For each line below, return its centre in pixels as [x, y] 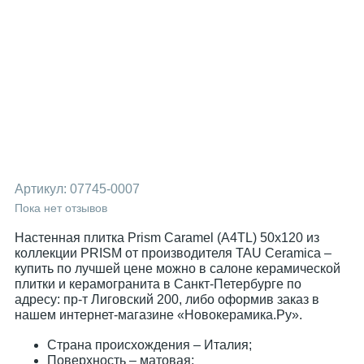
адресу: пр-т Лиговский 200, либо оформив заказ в [167, 299]
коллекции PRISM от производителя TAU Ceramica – [173, 253]
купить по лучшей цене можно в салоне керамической [178, 269]
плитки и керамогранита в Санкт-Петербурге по [158, 284]
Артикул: [42, 189]
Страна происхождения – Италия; [149, 345]
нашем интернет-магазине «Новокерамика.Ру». [158, 315]
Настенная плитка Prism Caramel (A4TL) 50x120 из [167, 238]
